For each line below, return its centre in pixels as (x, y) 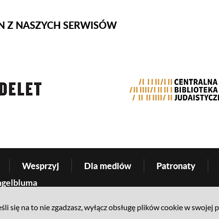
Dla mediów (108, 165)
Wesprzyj (40, 165)
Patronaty (176, 165)
